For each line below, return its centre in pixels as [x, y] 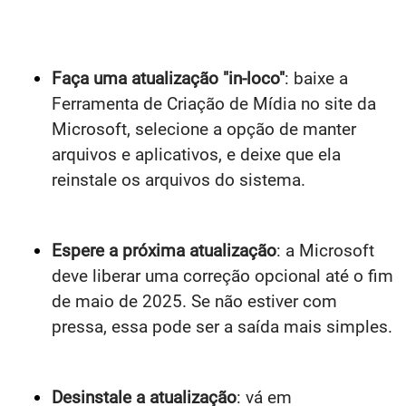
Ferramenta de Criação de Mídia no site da [214, 103]
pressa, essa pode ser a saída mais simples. [222, 326]
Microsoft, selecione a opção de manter [204, 129]
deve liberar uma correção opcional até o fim [222, 275]
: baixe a [316, 78]
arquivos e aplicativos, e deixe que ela [196, 154]
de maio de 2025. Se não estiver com [194, 301]
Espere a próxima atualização [164, 250]
